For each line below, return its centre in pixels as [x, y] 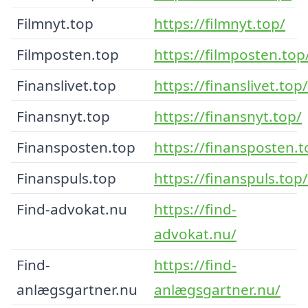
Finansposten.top [76, 147]
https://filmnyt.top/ [220, 23]
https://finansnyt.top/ [228, 116]
